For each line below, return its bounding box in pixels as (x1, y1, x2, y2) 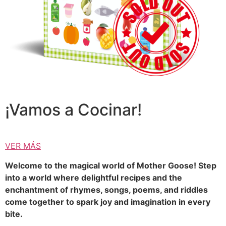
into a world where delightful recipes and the (5, 172, 182, 183)
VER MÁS (5, 141, 41, 151)
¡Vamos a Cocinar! (5, 100, 142, 120)
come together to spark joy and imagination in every (5, 196, 210, 207)
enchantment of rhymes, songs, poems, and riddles (5, 184, 208, 195)
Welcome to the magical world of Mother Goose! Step (5, 160, 216, 171)
